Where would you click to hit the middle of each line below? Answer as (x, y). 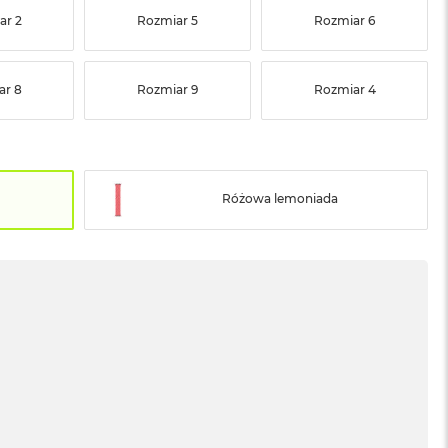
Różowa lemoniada (279, 199)
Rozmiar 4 (344, 89)
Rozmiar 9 (168, 89)
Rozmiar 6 (345, 20)
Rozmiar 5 (168, 20)
